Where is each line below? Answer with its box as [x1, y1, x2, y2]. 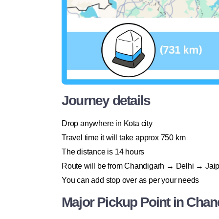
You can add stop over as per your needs [62, 176, 199, 185]
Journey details [62, 93, 150, 109]
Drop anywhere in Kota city [62, 119, 153, 128]
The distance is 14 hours [62, 148, 145, 156]
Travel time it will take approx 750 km [62, 133, 186, 142]
